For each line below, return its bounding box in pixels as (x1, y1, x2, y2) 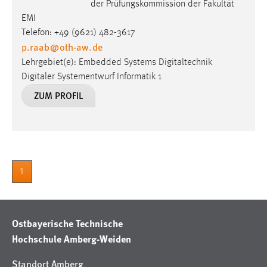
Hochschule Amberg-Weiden (12, 231, 131, 246)
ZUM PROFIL (34, 88, 83, 102)
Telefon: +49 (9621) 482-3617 (21, 27, 135, 38)
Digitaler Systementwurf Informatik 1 (21, 72, 162, 82)
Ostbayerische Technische (12, 216, 123, 230)
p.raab (21, 39, 49, 54)
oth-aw (60, 39, 88, 54)
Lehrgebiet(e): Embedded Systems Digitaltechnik (21, 57, 212, 67)
